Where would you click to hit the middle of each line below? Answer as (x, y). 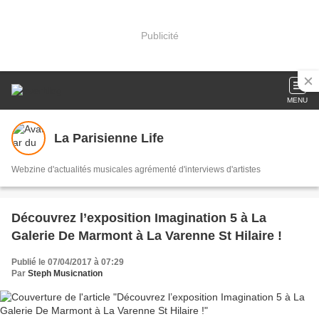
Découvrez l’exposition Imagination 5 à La (139, 218)
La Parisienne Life (109, 138)
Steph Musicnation (65, 273)
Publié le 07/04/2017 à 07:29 (68, 262)
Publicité (159, 35)
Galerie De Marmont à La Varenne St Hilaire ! (147, 236)
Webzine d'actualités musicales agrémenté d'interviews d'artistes (136, 169)
